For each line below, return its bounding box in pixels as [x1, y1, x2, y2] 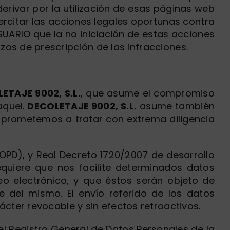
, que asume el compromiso [80, 87, 215, 100]
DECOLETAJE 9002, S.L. [27, 100, 137, 112]
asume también [137, 100, 215, 112]
